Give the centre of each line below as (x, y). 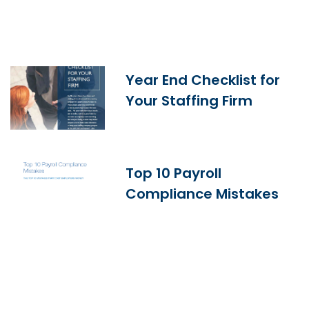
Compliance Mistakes (202, 194)
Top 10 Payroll (174, 173)
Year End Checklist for (203, 80)
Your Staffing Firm (189, 101)
